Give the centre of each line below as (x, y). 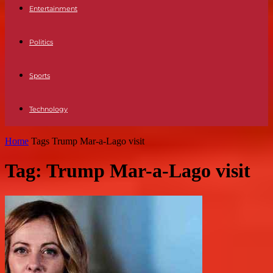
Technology (48, 109)
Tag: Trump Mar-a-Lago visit (128, 171)
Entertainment (53, 9)
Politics (41, 42)
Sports (40, 76)
